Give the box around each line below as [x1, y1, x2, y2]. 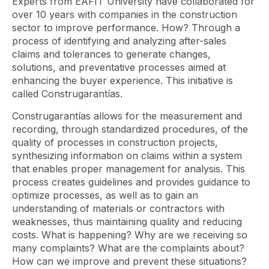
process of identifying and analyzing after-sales [12, 35, 226, 47]
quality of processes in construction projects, [12, 136, 218, 148]
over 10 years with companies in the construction [12, 8, 237, 20]
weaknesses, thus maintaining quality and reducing [12, 216, 242, 228]
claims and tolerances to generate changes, [12, 48, 211, 60]
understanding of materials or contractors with [12, 202, 225, 214]
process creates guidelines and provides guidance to [12, 176, 250, 188]
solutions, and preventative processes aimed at [12, 61, 226, 73]
